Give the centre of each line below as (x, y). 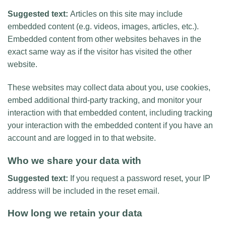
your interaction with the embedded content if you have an (110, 126)
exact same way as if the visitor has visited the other (100, 52)
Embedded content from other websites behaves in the (104, 39)
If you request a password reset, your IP (140, 178)
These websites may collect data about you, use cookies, (109, 88)
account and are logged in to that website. (82, 138)
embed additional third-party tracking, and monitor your (105, 100)
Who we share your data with (74, 160)
